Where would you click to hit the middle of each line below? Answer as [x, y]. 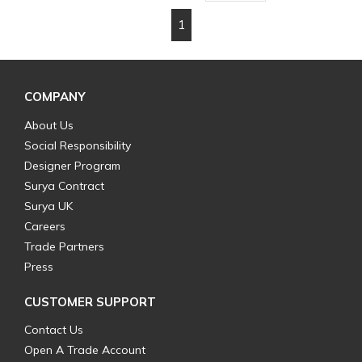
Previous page [189, 26]
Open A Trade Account [85, 350]
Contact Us [54, 330]
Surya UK [48, 206]
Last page [257, 26]
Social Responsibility [78, 146]
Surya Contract [64, 186]
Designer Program [72, 166]
